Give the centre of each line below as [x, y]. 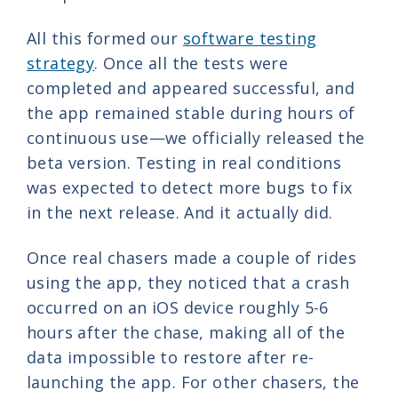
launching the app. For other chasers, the [193, 382]
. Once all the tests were [191, 63]
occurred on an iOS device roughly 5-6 [178, 308]
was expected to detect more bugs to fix [190, 187]
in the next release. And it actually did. [180, 212]
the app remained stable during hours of [191, 112]
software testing [250, 38]
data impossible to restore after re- [171, 358]
